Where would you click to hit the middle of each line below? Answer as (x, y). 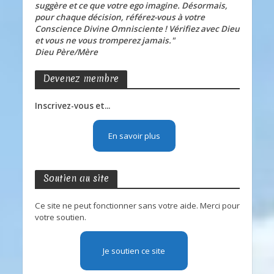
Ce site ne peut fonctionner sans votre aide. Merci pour (137, 206)
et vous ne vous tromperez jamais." (105, 40)
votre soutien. (60, 217)
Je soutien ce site (134, 251)
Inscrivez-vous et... (72, 106)
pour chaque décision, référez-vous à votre (120, 17)
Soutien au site (76, 178)
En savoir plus (134, 136)
